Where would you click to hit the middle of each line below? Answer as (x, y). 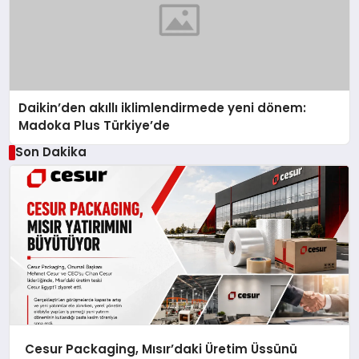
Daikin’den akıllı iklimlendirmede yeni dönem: (163, 108)
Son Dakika (50, 152)
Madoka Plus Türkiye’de (95, 126)
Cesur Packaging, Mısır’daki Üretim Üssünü (161, 349)
